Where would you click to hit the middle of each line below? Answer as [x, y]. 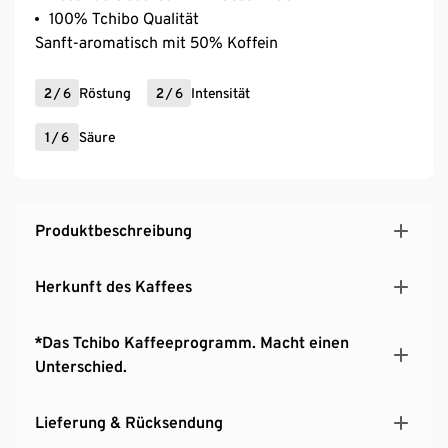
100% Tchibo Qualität [124, 18]
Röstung [105, 92]
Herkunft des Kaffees [113, 286]
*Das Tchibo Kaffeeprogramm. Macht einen [192, 342]
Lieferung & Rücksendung [129, 422]
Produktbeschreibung [113, 230]
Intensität [220, 92]
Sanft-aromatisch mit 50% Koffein [156, 42]
